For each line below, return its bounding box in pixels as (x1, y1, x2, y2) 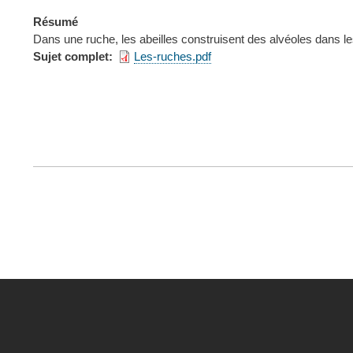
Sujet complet (33, 49, 109, 63)
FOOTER (33, 151, 98, 175)
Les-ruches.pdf (134, 49, 212, 63)
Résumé (33, 14, 78, 28)
